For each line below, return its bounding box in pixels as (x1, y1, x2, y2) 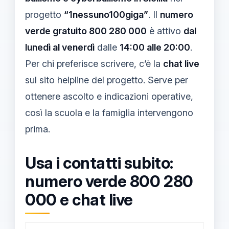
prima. (25, 124, 50, 134)
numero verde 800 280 (25, 172, 193, 191)
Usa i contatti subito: (25, 153, 173, 173)
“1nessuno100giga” (64, 9, 148, 20)
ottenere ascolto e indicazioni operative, (25, 91, 193, 102)
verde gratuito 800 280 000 (25, 26, 147, 36)
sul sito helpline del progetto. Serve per (25, 75, 188, 85)
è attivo (147, 26, 184, 36)
